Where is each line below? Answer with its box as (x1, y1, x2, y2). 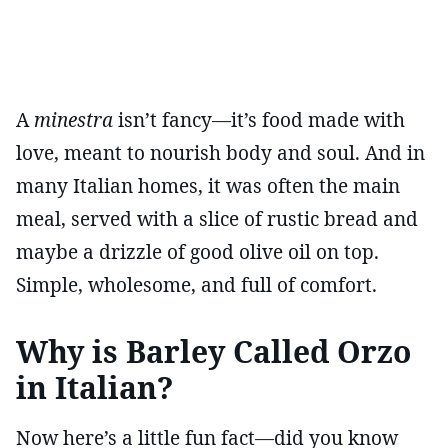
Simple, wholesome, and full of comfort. (16, 271, 377, 298)
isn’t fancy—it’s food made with (113, 106, 405, 133)
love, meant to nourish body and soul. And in (16, 139, 425, 166)
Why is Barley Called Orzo (16, 330, 411, 372)
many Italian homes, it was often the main (16, 172, 400, 199)
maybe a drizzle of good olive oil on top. (16, 238, 379, 265)
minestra (34, 106, 113, 133)
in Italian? (16, 366, 174, 408)
